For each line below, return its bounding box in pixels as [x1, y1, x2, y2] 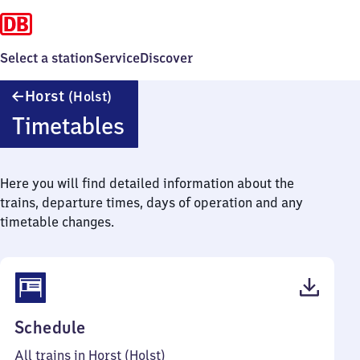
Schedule [14, 317, 86, 338]
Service [94, 50, 140, 66]
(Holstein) [112, 102, 174, 118]
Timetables [11, 111, 125, 141]
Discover [140, 50, 193, 66]
